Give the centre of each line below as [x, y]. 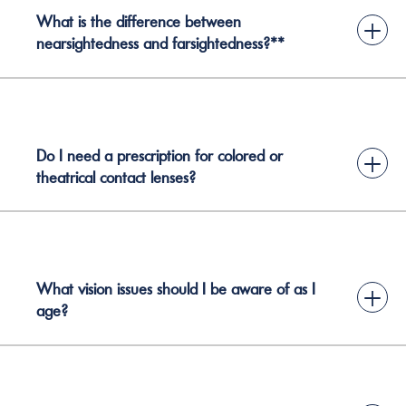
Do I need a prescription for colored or [159, 155]
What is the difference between [139, 22]
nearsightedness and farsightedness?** [160, 43]
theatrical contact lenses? [116, 177]
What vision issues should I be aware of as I [176, 289]
